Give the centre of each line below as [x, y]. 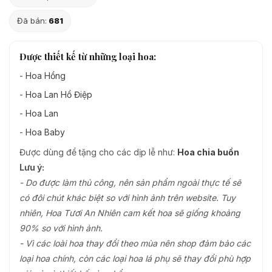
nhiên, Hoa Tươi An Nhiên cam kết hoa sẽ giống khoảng [130, 212]
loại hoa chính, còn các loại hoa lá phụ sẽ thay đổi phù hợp [135, 258]
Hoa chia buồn [208, 152]
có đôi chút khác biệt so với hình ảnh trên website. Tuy [127, 197]
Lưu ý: [32, 167]
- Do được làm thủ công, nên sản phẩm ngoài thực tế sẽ [130, 182]
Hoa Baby [45, 132]
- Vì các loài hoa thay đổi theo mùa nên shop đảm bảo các [135, 243]
